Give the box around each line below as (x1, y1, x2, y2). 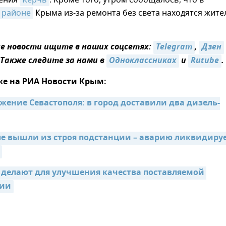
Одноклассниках (109, 54, 177, 68)
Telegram (156, 41, 192, 54)
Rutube (191, 54, 219, 68)
